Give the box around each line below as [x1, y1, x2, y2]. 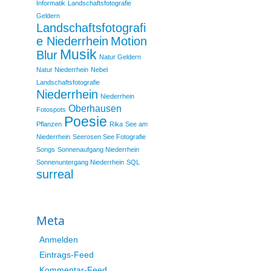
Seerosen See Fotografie [72, 133, 146, 141]
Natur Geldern [99, 53, 141, 61]
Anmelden [39, 235, 78, 245]
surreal [36, 168, 73, 181]
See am [125, 120, 148, 128]
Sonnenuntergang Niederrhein [36, 158, 124, 166]
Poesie [64, 114, 107, 130]
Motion [110, 34, 147, 48]
